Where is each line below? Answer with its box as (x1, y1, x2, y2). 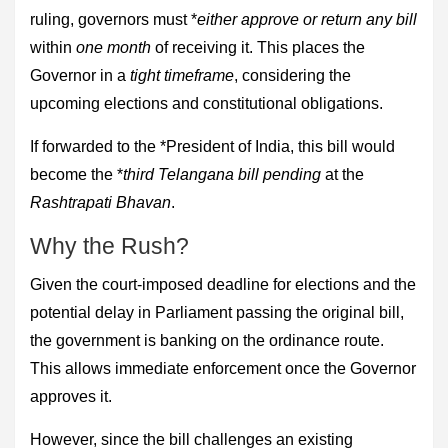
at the (321, 165, 364, 183)
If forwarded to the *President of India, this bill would (30, 137, 395, 155)
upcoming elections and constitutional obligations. (30, 94, 383, 112)
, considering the (234, 66, 351, 84)
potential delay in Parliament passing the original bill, (30, 303, 404, 321)
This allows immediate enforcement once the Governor (30, 359, 416, 377)
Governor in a (30, 66, 130, 84)
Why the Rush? (30, 232, 189, 259)
